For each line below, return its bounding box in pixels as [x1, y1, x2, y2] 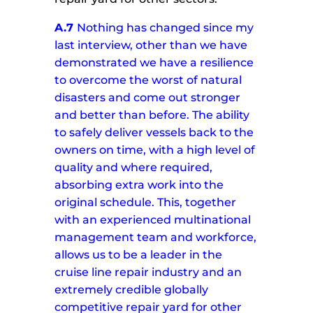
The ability [192, 108, 250, 122]
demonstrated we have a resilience [54, 56, 254, 70]
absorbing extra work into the [54, 178, 224, 192]
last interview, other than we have [54, 38, 248, 52]
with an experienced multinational [54, 213, 252, 227]
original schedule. [54, 196, 155, 210]
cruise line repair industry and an [54, 265, 242, 279]
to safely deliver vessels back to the [54, 126, 254, 140]
